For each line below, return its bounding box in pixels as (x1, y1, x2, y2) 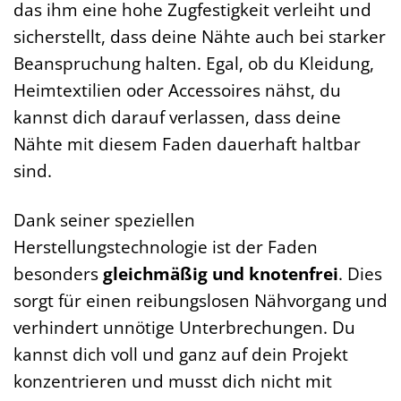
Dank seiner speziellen (13, 208, 195, 233)
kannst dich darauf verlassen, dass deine (13, 105, 341, 130)
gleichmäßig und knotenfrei (103, 261, 338, 286)
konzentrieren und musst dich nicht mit (13, 369, 332, 394)
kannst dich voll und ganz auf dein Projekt (13, 342, 348, 367)
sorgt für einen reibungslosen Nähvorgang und (13, 288, 388, 313)
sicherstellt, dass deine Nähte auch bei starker (13, 24, 386, 49)
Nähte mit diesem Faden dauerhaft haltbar (13, 132, 361, 157)
